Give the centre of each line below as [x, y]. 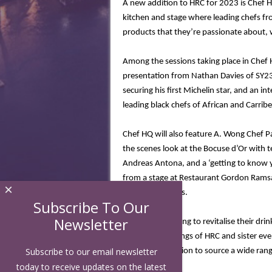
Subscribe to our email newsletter [91, 252]
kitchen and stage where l [169, 18]
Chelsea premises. [155, 193]
